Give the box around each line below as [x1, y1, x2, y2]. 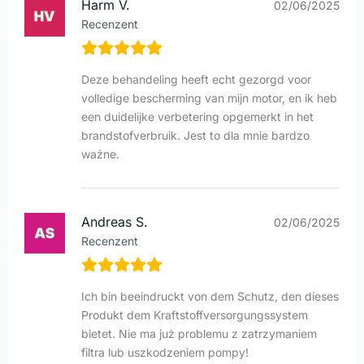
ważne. [81, 147, 119, 162]
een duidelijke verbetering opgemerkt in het [81, 110, 314, 124]
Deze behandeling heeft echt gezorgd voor [81, 72, 311, 87]
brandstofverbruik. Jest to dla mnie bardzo [81, 128, 310, 143]
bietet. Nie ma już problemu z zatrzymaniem [81, 327, 317, 341]
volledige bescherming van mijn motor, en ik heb [81, 91, 337, 106]
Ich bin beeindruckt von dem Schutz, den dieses [81, 289, 339, 304]
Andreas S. [81, 214, 148, 231]
